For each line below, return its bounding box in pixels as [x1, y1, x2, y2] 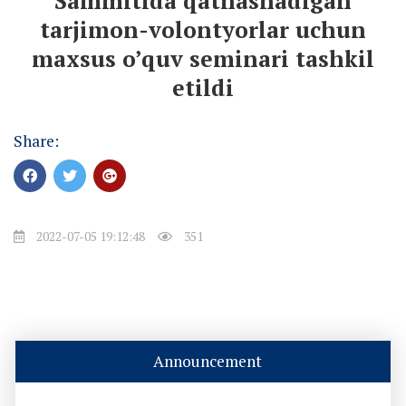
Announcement [153, 351, 262, 372]
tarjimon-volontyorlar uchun [40, 14, 366, 44]
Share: [14, 130, 59, 151]
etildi [172, 72, 234, 102]
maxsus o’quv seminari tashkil [32, 43, 374, 73]
